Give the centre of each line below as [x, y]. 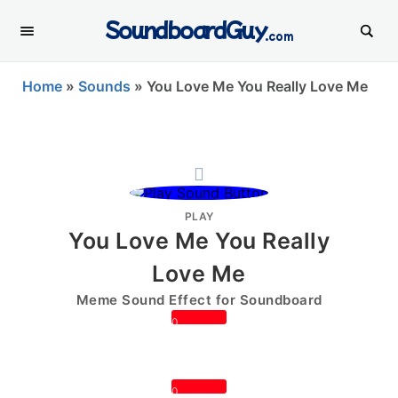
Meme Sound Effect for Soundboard [199, 300]
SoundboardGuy [186, 28]
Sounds [104, 86]
